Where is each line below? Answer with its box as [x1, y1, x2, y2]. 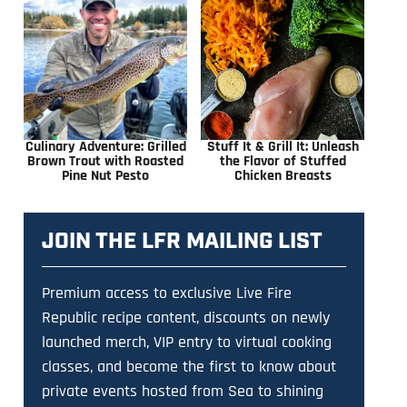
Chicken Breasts [233, 166, 332, 186]
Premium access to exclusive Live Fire [42, 283, 292, 304]
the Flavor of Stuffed [219, 152, 346, 172]
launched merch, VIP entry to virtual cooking [42, 332, 332, 353]
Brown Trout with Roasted [27, 152, 184, 172]
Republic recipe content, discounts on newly [42, 307, 330, 329]
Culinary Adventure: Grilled [25, 137, 186, 157]
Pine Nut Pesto [62, 166, 149, 186]
